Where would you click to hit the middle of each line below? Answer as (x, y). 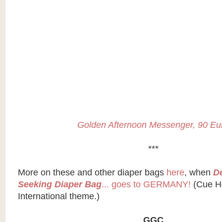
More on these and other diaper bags (92, 172)
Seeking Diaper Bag (59, 184)
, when (198, 172)
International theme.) (58, 196)
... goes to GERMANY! (146, 184)
